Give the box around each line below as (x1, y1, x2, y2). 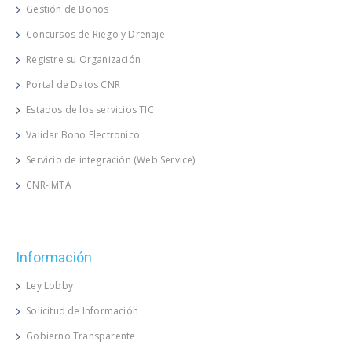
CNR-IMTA (26, 178, 71, 192)
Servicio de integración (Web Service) (26, 152, 196, 167)
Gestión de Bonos (26, 2, 109, 16)
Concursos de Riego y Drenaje (26, 27, 165, 41)
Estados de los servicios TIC (26, 102, 154, 116)
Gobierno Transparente (26, 328, 136, 343)
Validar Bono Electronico (26, 127, 141, 141)
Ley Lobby (26, 278, 74, 292)
